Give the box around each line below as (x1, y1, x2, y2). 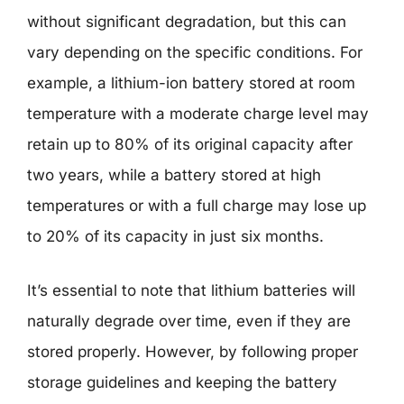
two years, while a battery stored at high (27, 166, 321, 184)
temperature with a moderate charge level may (27, 105, 369, 123)
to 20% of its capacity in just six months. (27, 227, 324, 245)
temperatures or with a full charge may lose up (27, 197, 366, 215)
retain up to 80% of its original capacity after (27, 135, 353, 153)
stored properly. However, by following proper (27, 342, 358, 361)
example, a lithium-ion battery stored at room (27, 74, 355, 92)
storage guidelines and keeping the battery (27, 372, 337, 391)
